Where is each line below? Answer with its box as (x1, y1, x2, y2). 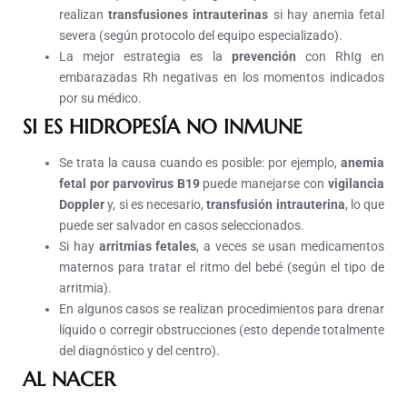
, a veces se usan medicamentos (196, 239, 384, 254)
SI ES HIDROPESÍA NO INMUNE (23, 114, 303, 140)
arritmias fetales (98, 239, 197, 254)
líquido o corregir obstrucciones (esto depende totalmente (59, 323, 384, 338)
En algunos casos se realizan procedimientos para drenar (59, 302, 384, 317)
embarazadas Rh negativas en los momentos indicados (59, 70, 384, 85)
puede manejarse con (199, 176, 329, 192)
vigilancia (328, 176, 385, 192)
